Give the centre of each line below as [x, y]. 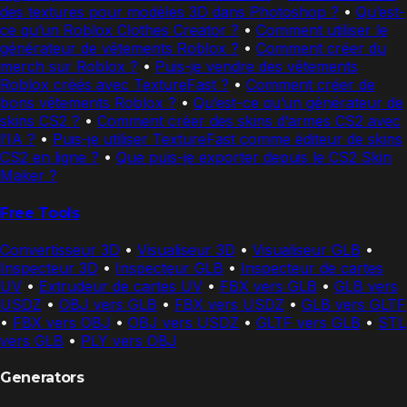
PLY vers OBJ [129, 340]
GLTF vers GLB [308, 322]
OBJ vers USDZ [184, 322]
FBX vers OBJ [62, 322]
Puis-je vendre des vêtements [257, 67]
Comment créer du [321, 49]
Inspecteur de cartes [312, 268]
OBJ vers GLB [108, 304]
